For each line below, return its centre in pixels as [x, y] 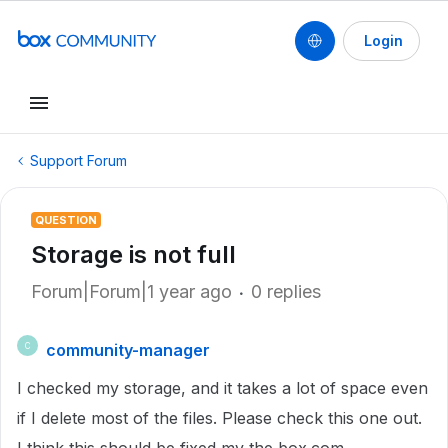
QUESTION [66, 220]
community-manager [128, 350]
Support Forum [78, 160]
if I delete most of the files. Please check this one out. [219, 418]
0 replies [286, 291]
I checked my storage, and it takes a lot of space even [222, 388]
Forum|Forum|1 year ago [131, 291]
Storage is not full [133, 254]
